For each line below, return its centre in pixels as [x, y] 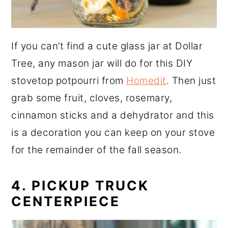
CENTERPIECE [66, 202]
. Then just [191, 81]
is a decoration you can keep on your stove [113, 133]
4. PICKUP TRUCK [80, 186]
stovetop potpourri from [69, 81]
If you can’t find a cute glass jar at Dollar [107, 46]
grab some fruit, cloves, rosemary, [92, 98]
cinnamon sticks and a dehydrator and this [113, 116]
